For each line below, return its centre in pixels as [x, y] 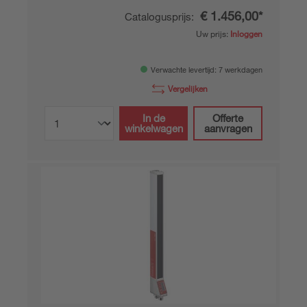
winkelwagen [153, 128]
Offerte [228, 118]
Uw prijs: [213, 34]
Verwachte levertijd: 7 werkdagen [207, 70]
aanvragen [228, 128]
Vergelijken [188, 88]
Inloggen [246, 34]
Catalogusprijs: [161, 16]
